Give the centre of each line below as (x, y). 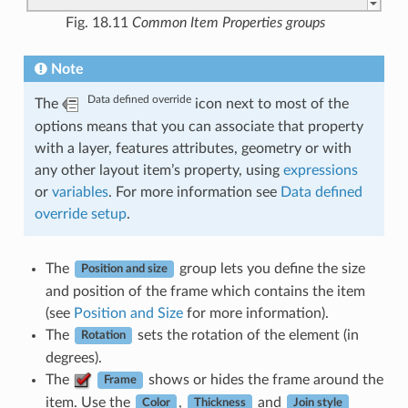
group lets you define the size (270, 268)
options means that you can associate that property (199, 126)
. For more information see (194, 192)
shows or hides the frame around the (264, 379)
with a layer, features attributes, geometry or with (193, 148)
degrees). (73, 357)
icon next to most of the (270, 103)
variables (80, 192)
